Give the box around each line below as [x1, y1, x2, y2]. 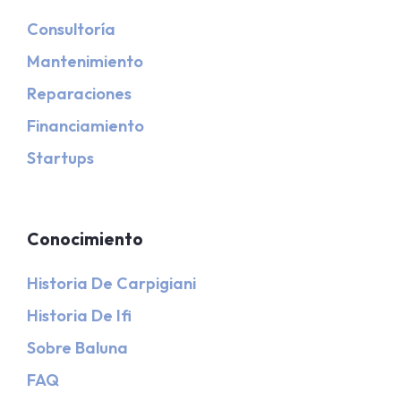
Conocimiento [27, 228, 143, 251]
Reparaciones [27, 83, 132, 105]
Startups [27, 148, 94, 169]
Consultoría [27, 19, 115, 40]
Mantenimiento [27, 51, 143, 73]
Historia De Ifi [27, 305, 132, 327]
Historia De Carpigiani [27, 273, 196, 294]
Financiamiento [27, 115, 144, 137]
